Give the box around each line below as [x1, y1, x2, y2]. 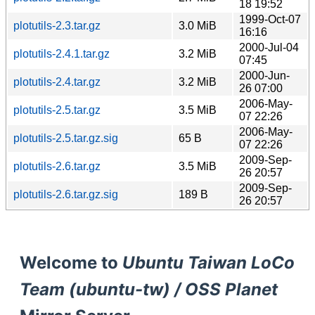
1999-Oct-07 [239, 13, 301, 25]
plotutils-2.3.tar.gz [13, 19, 101, 32]
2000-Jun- [239, 69, 290, 82]
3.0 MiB [179, 19, 217, 32]
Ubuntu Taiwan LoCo [122, 252, 295, 273]
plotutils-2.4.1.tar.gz [13, 47, 110, 60]
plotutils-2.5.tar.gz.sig [13, 131, 118, 144]
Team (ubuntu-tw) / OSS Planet [20, 278, 278, 300]
